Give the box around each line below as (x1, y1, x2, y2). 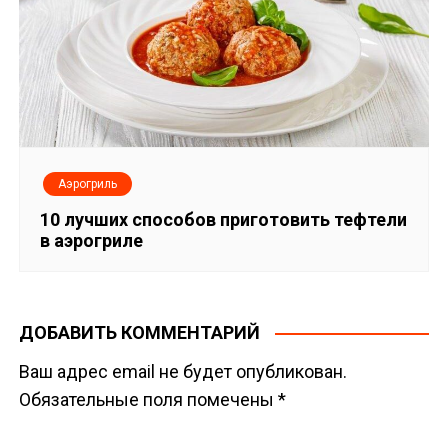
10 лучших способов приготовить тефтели (40, 209, 408, 231)
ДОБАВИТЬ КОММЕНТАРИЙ (19, 322, 261, 344)
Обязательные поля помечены (19, 389, 279, 411)
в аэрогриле (40, 230, 144, 252)
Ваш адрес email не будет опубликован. (19, 361, 348, 383)
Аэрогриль (58, 177, 118, 192)
